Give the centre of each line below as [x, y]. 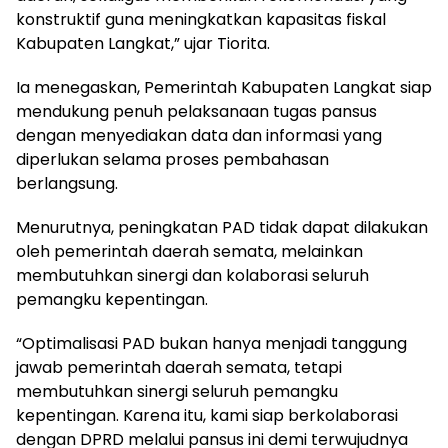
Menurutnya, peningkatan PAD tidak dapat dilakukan [222, 227]
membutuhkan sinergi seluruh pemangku [177, 391]
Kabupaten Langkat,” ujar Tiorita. [143, 43]
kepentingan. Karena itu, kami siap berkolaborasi [207, 415]
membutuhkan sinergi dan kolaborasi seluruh [192, 275]
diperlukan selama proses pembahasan [172, 159]
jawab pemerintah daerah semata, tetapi [179, 367]
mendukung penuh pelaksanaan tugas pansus [196, 111]
